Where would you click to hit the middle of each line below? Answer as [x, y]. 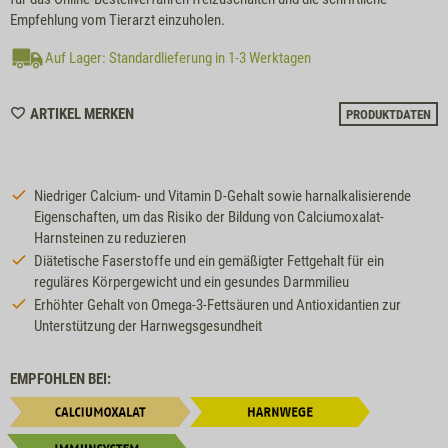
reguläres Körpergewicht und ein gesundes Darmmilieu [191, 281]
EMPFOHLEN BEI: [60, 378]
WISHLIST [162, 111]
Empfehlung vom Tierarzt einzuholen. [117, 19]
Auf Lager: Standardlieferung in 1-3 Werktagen [178, 57]
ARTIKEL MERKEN [82, 113]
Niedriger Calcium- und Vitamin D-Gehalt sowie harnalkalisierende [222, 195]
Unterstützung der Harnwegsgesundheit [148, 325]
